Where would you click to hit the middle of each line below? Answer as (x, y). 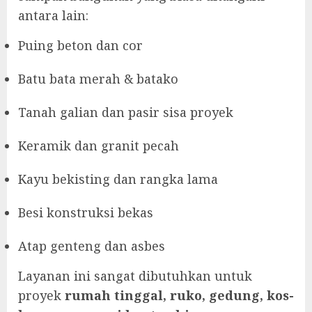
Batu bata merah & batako (98, 79)
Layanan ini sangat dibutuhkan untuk (135, 276)
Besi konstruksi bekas (86, 213)
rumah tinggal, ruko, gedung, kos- (179, 296)
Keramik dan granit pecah (99, 146)
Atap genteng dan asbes (92, 246)
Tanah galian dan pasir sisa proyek (126, 112)
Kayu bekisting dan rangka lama (118, 179)
